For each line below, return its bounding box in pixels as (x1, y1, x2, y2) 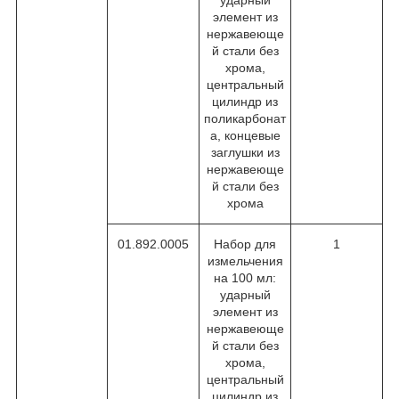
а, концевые (209, 127, 281, 142)
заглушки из (210, 144, 280, 159)
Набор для (214, 236, 276, 251)
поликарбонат (204, 110, 286, 126)
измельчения (207, 253, 283, 268)
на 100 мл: (214, 270, 276, 285)
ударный (219, 287, 271, 302)
